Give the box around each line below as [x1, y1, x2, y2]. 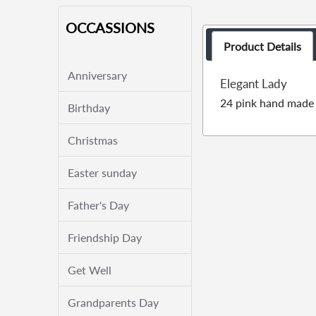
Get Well [68, 263, 111, 276]
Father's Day [68, 198, 129, 212]
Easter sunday [68, 166, 137, 179]
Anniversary [68, 68, 127, 82]
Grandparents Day [68, 296, 159, 309]
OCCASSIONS [66, 19, 154, 36]
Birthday [68, 101, 110, 114]
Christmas [68, 133, 118, 147]
